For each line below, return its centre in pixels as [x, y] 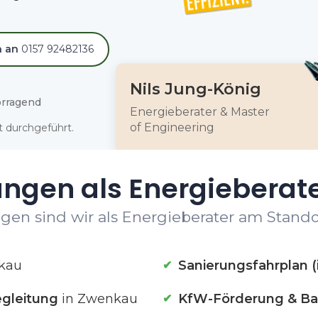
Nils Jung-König [195, 89]
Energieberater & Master [199, 112]
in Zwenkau [98, 299]
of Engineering [172, 127]
